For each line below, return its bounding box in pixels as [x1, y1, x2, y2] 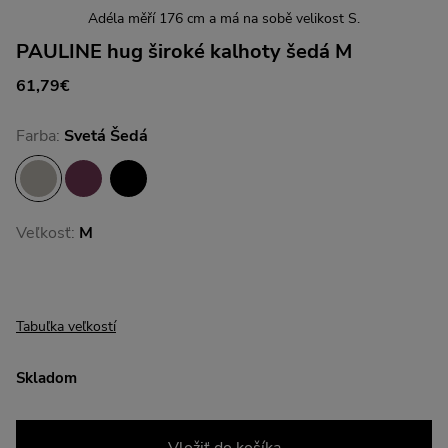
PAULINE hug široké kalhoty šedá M [16, 38, 352, 65]
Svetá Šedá [64, 125, 148, 147]
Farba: [16, 125, 64, 147]
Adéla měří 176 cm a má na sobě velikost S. [88, 9, 360, 28]
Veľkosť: [16, 222, 79, 244]
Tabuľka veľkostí [16, 317, 116, 336]
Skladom [16, 368, 77, 388]
